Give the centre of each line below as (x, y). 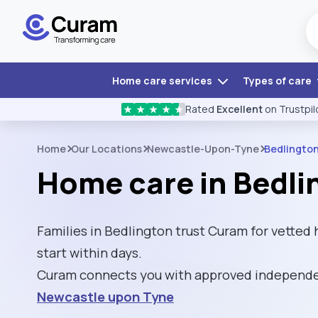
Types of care (278, 81)
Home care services (163, 81)
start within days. (89, 253)
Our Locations (106, 149)
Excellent (240, 109)
